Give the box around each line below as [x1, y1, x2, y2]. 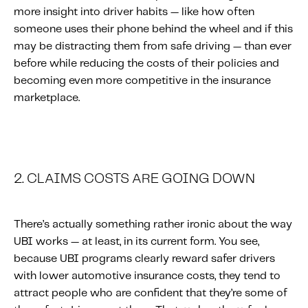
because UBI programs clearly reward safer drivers [14, 254, 275, 265]
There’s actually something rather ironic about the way [14, 219, 292, 230]
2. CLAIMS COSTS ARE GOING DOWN [14, 173, 255, 186]
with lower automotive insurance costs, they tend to [14, 271, 280, 282]
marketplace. [14, 93, 80, 104]
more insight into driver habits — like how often [14, 7, 254, 18]
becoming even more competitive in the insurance [14, 76, 271, 87]
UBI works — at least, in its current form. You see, [14, 236, 259, 247]
